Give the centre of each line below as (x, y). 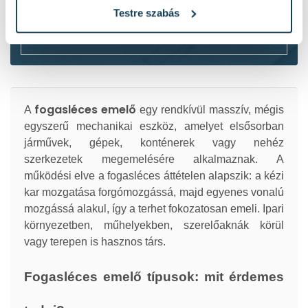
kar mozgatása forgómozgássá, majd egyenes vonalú (154, 192)
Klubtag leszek (154, 18)
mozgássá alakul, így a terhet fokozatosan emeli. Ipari (154, 209)
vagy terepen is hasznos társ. (95, 242)
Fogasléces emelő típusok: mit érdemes (154, 276)
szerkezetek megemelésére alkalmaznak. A (154, 159)
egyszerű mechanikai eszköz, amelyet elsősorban (154, 126)
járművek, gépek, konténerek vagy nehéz (154, 143)
